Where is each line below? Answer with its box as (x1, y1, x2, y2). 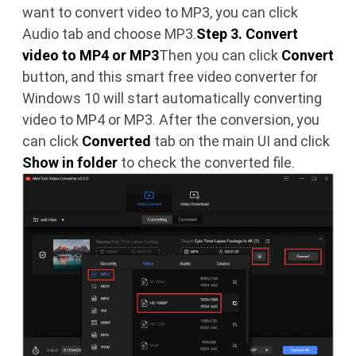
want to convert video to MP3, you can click (22, 4, 298, 21)
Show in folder (22, 154, 118, 172)
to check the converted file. (118, 154, 295, 172)
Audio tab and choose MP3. (22, 25, 196, 43)
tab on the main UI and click (151, 133, 330, 150)
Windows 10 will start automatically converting (22, 90, 322, 107)
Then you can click (159, 47, 281, 64)
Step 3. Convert (196, 25, 298, 43)
